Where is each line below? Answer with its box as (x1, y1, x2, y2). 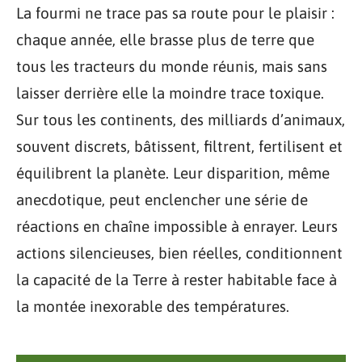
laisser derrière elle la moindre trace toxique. (16, 84, 324, 102)
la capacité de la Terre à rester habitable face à (16, 271, 337, 288)
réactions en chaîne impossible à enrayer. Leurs (16, 217, 338, 235)
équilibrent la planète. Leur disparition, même (16, 164, 330, 182)
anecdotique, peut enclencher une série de (16, 191, 308, 208)
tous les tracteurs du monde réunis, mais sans (16, 57, 327, 75)
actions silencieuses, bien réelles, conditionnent (16, 244, 343, 262)
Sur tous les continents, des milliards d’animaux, (16, 111, 345, 128)
